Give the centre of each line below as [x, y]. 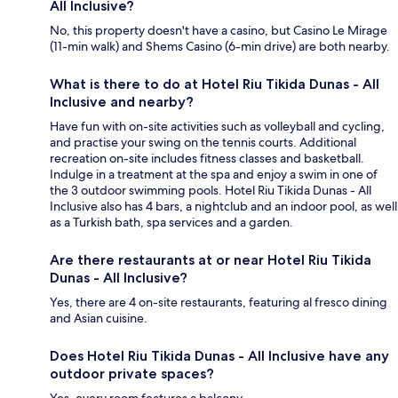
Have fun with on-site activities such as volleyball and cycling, [217, 126]
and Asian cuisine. [99, 318]
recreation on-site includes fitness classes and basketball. [207, 158]
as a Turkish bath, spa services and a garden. [171, 222]
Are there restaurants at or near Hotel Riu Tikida [211, 259]
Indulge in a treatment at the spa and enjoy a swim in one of [214, 174]
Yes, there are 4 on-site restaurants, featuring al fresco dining [219, 302]
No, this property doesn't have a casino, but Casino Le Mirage [219, 30]
